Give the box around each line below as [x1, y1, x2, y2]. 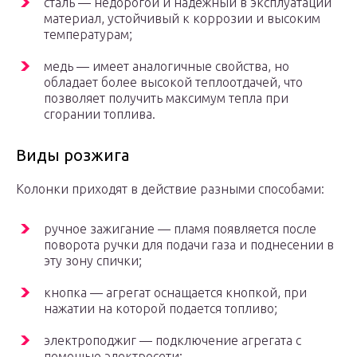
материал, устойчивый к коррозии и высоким [44, 11, 320, 26]
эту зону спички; [44, 253, 142, 269]
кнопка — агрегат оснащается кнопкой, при [44, 285, 307, 300]
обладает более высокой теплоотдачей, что [44, 75, 303, 90]
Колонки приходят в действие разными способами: [16, 182, 324, 197]
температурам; [44, 27, 132, 42]
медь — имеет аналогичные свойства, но [44, 59, 289, 74]
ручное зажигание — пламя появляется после [44, 222, 316, 237]
